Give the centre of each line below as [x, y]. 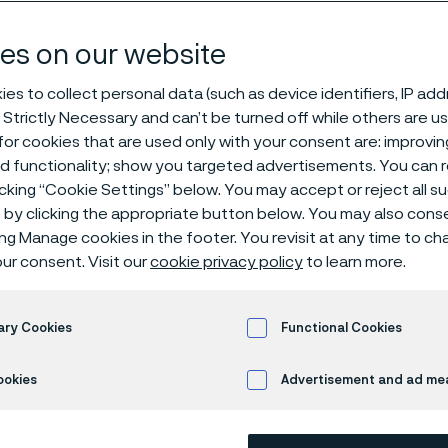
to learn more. [354, 262]
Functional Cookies [341, 328]
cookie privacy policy [226, 262]
